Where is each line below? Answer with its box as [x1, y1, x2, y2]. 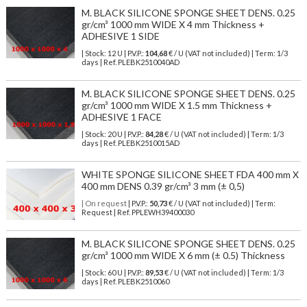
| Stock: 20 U [81, 130, 123, 139]
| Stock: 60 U [81, 268, 123, 278]
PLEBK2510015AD [117, 138, 180, 148]
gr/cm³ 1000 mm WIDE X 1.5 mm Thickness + [81, 99, 272, 112]
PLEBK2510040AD [117, 58, 180, 67]
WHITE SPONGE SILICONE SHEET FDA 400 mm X [81, 169, 299, 181]
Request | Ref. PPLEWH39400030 [81, 208, 194, 217]
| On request [81, 199, 127, 208]
